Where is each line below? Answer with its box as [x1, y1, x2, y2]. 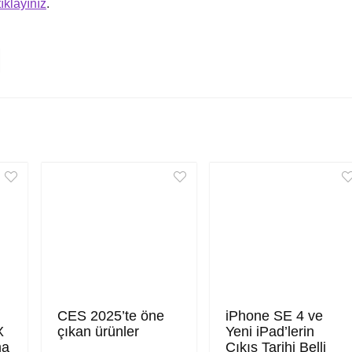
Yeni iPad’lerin [225, 323, 314, 339]
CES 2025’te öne [57, 307, 164, 324]
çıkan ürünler [57, 323, 139, 339]
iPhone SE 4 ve [225, 307, 323, 324]
